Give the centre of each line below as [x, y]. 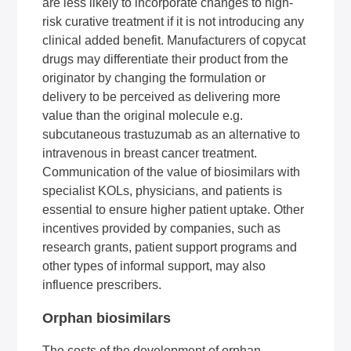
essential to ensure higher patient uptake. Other [174, 210]
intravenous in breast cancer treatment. [150, 153]
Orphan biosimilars [107, 318]
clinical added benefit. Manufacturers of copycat [174, 40]
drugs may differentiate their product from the [166, 59]
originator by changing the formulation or [154, 78]
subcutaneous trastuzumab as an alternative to [172, 134]
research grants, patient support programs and [170, 247]
